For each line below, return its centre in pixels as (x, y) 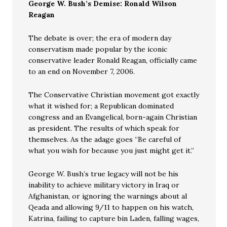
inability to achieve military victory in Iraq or (104, 185)
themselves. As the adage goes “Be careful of (105, 140)
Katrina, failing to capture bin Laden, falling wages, (114, 219)
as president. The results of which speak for (104, 128)
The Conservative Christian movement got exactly (114, 95)
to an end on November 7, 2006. (82, 72)
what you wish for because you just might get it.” (111, 151)
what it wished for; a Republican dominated (101, 106)
